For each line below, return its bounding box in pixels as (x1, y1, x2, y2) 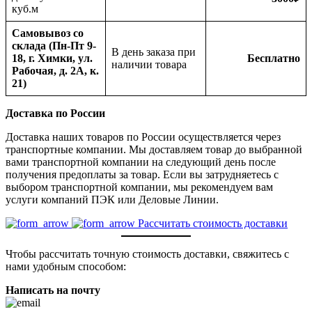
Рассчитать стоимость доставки (135, 217, 288, 229)
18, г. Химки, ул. (12, 52, 93, 64)
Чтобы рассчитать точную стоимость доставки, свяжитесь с (6, 247, 289, 260)
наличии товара (111, 58, 187, 70)
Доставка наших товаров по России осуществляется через (6, 130, 281, 143)
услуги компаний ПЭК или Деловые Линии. (6, 193, 219, 205)
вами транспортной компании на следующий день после (6, 155, 276, 168)
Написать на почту (6, 283, 100, 296)
